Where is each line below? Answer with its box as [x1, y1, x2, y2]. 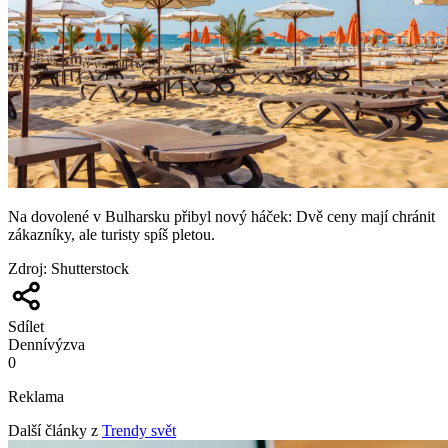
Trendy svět [102, 421, 176, 439]
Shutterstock [51, 259, 129, 277]
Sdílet [8, 317, 44, 335]
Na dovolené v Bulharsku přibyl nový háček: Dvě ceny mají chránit [8, 207, 435, 225]
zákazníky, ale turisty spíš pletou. [8, 225, 215, 243]
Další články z [8, 421, 98, 439]
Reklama [8, 387, 64, 405]
